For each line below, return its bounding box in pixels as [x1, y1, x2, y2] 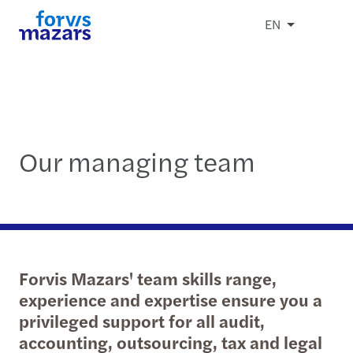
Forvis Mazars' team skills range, [19, 266, 277, 291]
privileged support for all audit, [19, 308, 265, 333]
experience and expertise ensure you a [19, 287, 322, 312]
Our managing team [19, 141, 255, 180]
